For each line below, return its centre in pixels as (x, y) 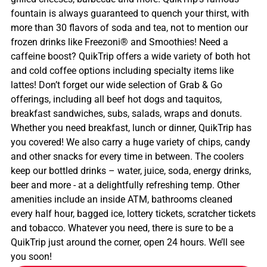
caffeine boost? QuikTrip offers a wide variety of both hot (131, 56)
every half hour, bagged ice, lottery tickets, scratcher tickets (133, 213)
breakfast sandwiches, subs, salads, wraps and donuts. (126, 113)
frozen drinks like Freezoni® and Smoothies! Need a (119, 42)
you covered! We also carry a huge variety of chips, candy (131, 142)
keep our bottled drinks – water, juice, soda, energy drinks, (131, 170)
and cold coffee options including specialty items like (122, 70)
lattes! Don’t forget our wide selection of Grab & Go (117, 85)
